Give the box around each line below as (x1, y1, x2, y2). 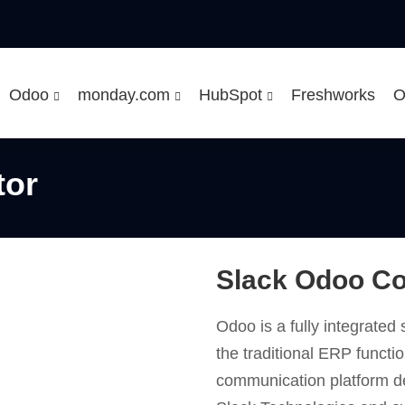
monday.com (77, 86, 174, 104)
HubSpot (198, 86, 267, 104)
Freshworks (290, 86, 375, 104)
